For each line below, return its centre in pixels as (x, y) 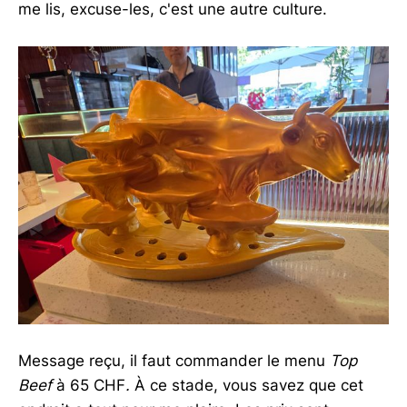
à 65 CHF (89, 386)
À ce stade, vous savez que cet (249, 386)
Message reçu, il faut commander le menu (174, 361)
